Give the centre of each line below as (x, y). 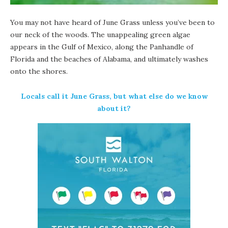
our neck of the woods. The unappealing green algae (100, 34)
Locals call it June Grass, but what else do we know (114, 96)
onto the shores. (39, 71)
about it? (114, 108)
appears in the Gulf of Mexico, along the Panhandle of (102, 47)
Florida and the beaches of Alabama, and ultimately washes (109, 59)
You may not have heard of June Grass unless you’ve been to (112, 22)
